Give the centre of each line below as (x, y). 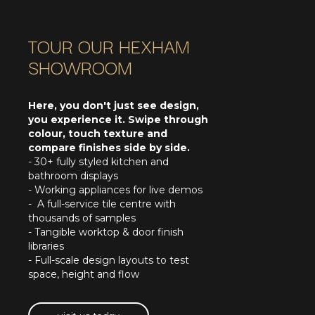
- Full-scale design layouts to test (109, 261)
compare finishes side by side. (109, 148)
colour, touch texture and (98, 134)
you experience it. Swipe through (118, 120)
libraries (46, 246)
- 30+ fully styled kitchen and (98, 162)
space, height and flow (84, 275)
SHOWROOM (80, 67)
